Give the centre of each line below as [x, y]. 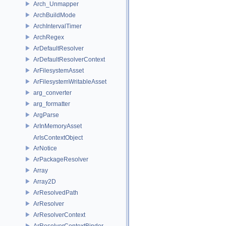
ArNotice [45, 148]
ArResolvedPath [56, 192]
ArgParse [46, 115]
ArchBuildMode [54, 15]
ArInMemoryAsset [58, 126]
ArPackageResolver [61, 159]
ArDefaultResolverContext [69, 59]
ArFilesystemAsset [59, 70]
